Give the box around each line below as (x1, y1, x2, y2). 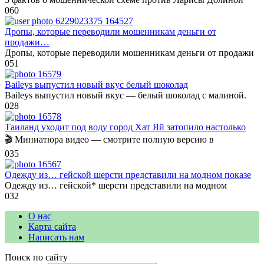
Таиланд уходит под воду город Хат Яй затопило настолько (5, 122, 246, 133)
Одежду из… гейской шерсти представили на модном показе (5, 170, 251, 180)
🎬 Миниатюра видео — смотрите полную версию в (5, 134, 214, 145)
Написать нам (28, 232, 84, 243)
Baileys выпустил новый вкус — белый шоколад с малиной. (5, 90, 246, 101)
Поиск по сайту (5, 252, 68, 263)
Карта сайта (28, 222, 76, 232)
